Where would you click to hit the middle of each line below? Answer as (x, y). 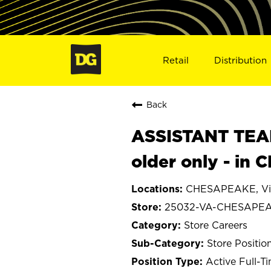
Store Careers (216, 225)
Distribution (241, 60)
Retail (175, 60)
